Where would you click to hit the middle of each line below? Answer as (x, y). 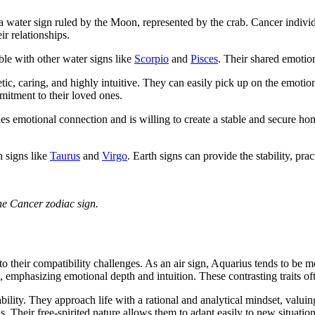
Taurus (65, 155)
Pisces (204, 58)
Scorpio (152, 58)
